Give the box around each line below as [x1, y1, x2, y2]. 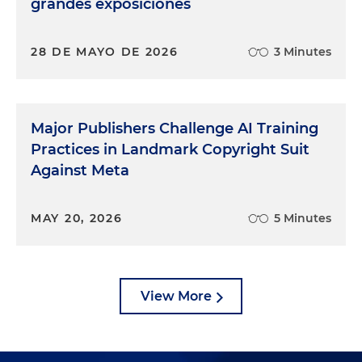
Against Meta [31, 162, 129, 179]
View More [141, 288, 212, 304]
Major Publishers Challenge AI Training [31, 120, 318, 137]
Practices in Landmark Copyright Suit [31, 141, 309, 158]
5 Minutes [274, 211, 331, 225]
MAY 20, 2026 [31, 211, 123, 225]
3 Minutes [274, 44, 331, 59]
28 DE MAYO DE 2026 [31, 44, 179, 59]
